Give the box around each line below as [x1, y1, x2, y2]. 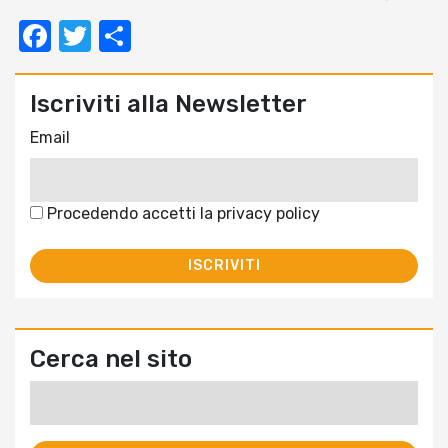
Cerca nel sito [30, 345, 192, 374]
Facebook [51, 17, 195, 56]
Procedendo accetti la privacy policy [43, 204, 320, 224]
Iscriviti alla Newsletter [30, 90, 307, 119]
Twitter [91, 17, 197, 56]
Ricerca [29, 382, 85, 402]
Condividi [131, 17, 268, 56]
